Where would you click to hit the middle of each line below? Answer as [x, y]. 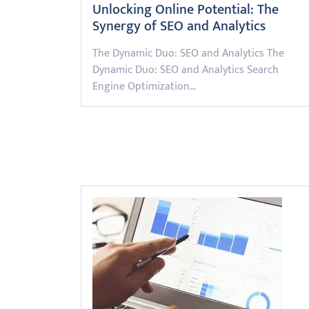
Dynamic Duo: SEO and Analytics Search [186, 70]
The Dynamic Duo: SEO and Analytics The [188, 53]
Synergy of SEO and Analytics [179, 26]
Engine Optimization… [144, 86]
